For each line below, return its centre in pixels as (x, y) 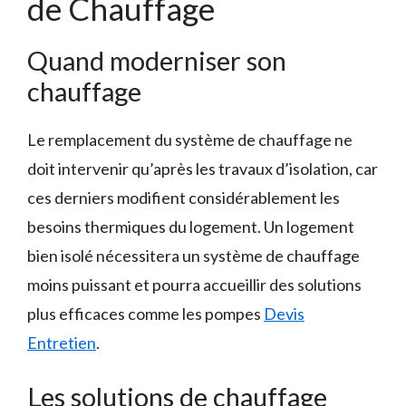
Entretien (62, 342)
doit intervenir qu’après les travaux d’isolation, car (203, 168)
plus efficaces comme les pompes (145, 313)
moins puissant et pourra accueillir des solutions (194, 284)
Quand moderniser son (157, 60)
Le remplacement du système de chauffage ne (190, 139)
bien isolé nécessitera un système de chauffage (193, 255)
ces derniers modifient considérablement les (184, 197)
